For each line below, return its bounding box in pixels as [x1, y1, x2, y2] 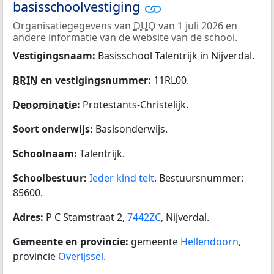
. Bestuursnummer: [154, 171, 243, 185]
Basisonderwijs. [95, 122, 168, 136]
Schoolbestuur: [13, 171, 89, 185]
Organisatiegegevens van [13, 18, 133, 32]
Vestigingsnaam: [13, 48, 98, 62]
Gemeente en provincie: [13, 234, 131, 248]
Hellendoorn [180, 234, 239, 248]
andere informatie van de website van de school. [13, 30, 237, 44]
